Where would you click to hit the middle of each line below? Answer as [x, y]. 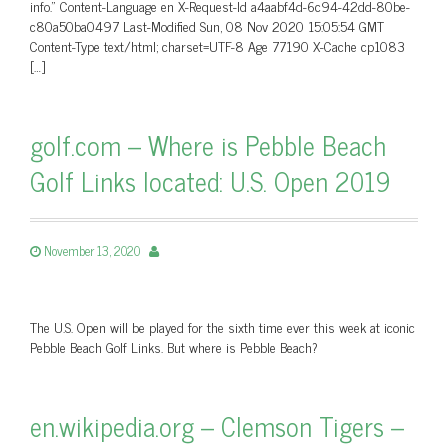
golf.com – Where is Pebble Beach [208, 144]
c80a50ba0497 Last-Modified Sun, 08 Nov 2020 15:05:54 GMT [207, 25]
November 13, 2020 [92, 250]
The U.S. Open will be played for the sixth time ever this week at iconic [222, 326]
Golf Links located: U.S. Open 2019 [210, 180]
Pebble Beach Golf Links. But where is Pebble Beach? [174, 346]
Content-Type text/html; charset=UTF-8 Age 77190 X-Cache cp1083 [217, 45]
